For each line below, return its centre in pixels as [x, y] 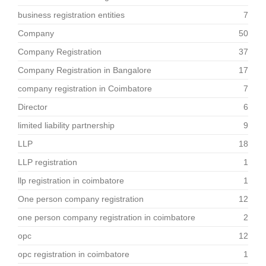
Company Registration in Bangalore [85, 70]
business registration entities [71, 15]
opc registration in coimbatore [74, 254]
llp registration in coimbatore [71, 180]
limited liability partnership [66, 125]
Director [33, 107]
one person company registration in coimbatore [107, 217]
